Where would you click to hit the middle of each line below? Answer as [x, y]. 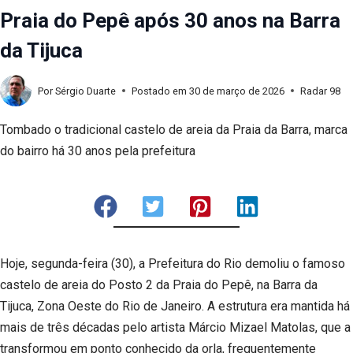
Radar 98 [321, 91]
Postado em [160, 91]
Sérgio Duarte [86, 91]
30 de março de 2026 [237, 91]
